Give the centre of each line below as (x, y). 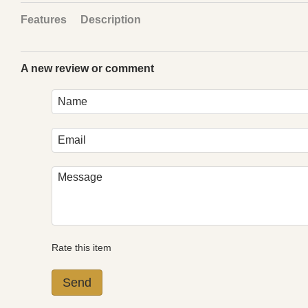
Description (111, 20)
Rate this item (81, 247)
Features (44, 20)
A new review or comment (87, 68)
